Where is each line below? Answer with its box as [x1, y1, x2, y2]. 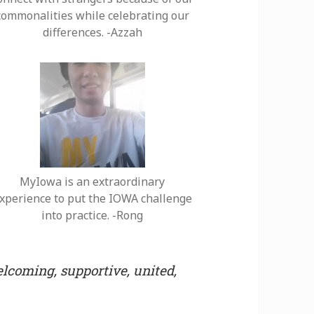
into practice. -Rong [41, 207, 144, 224]
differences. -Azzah [42, 25, 142, 41]
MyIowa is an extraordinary [20, 174, 165, 190]
